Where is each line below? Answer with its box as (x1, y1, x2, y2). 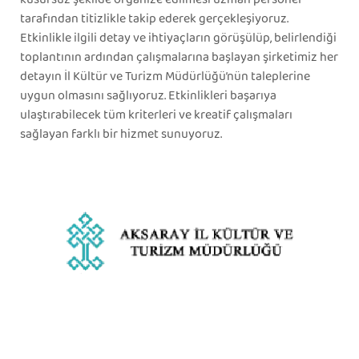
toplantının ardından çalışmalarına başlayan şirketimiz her (20, 46, 338, 67)
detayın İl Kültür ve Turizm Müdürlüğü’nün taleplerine (20, 66, 310, 87)
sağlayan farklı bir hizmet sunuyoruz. (20, 123, 222, 144)
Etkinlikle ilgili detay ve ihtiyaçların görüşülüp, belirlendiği (20, 27, 337, 48)
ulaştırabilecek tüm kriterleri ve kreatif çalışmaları (20, 104, 292, 125)
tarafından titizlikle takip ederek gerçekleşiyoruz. (20, 8, 288, 29)
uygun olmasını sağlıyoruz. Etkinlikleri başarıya (20, 85, 276, 106)
